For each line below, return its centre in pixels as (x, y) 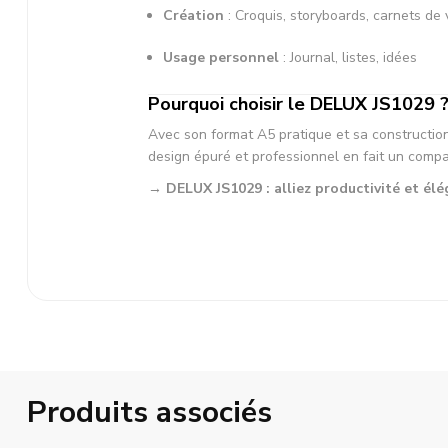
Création (193, 15)
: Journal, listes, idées (348, 57)
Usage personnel (221, 57)
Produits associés (149, 412)
